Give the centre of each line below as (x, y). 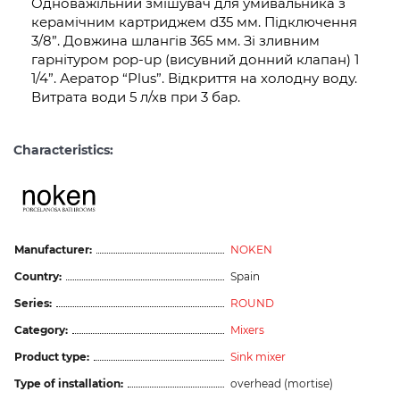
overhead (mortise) (282, 383)
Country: (38, 276)
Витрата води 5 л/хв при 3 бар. (136, 97)
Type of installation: (69, 383)
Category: (41, 329)
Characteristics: (63, 150)
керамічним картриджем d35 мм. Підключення (194, 22)
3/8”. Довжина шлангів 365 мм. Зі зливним (175, 41)
